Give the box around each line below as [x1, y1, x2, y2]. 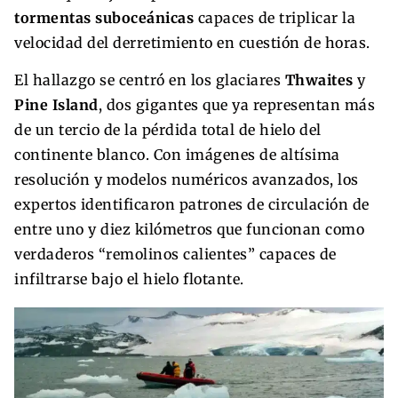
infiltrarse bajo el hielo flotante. [14, 269, 244, 288]
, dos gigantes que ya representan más [98, 95, 375, 114]
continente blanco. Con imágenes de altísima [14, 145, 340, 163]
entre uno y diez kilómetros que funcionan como [14, 219, 364, 238]
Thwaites [284, 70, 354, 89]
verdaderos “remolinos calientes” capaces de [14, 244, 337, 263]
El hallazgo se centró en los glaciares [14, 70, 285, 89]
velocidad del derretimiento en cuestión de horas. [14, 33, 370, 52]
